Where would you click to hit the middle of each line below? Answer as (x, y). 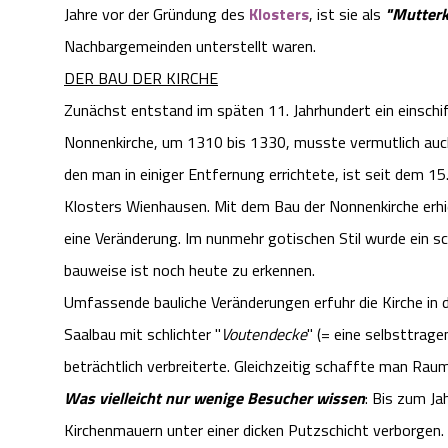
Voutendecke (264, 334)
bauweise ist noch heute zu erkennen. (189, 270)
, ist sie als (345, 14)
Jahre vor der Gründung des (156, 14)
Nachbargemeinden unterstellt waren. (190, 46)
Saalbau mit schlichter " (142, 334)
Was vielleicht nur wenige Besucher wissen (214, 398)
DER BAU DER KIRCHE (141, 78)
